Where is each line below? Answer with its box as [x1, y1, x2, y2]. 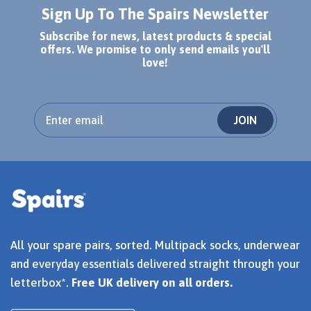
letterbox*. [10, 276, 72, 290]
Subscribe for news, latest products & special [39, 30, 271, 43]
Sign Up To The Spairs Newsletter [42, 5, 269, 24]
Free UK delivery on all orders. [72, 276, 233, 290]
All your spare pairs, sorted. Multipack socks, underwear [10, 238, 300, 253]
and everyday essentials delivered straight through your [10, 257, 300, 271]
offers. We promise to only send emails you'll [40, 43, 271, 56]
